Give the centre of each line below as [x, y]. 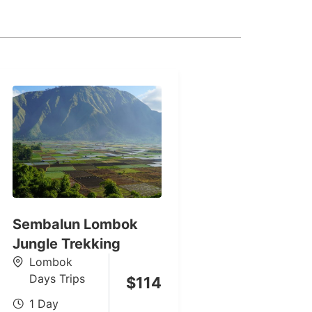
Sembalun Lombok [75, 225]
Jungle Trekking [66, 244]
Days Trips [57, 279]
